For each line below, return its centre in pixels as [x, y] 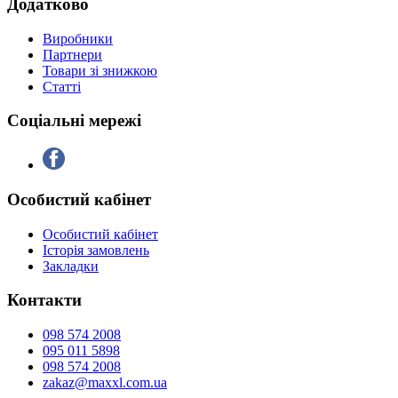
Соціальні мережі [74, 121]
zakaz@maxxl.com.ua [105, 383]
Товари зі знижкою [100, 70]
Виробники [78, 38]
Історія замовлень [96, 250]
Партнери [72, 54]
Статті [62, 86]
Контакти [44, 300]
